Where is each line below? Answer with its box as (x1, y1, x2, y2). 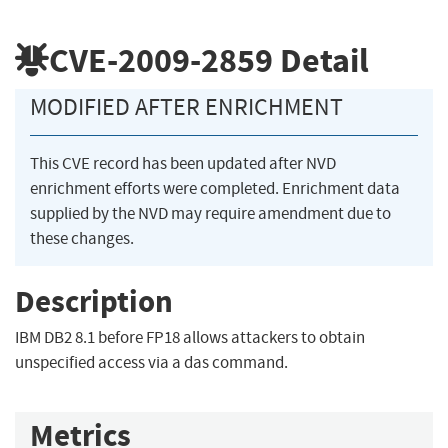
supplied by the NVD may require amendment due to (30, 203, 391, 225)
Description (15, 280, 173, 322)
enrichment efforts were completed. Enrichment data (30, 178, 400, 200)
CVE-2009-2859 (49, 37, 273, 83)
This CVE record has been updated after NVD (30, 153, 336, 175)
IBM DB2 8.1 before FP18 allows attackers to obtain (15, 327, 365, 349)
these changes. (30, 228, 134, 250)
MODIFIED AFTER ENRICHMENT (30, 92, 343, 123)
